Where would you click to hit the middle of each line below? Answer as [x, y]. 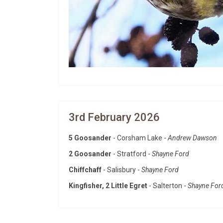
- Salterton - [167, 186]
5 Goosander [90, 138]
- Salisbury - [122, 170]
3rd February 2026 [114, 117]
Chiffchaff [86, 170]
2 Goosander [90, 154]
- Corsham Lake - [140, 138]
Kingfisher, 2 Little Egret [108, 186]
